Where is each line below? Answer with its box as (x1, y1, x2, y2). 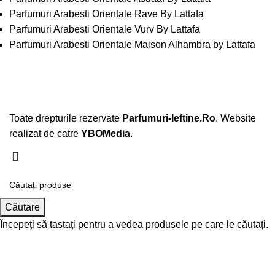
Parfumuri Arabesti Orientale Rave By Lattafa (9, 8, 204, 19)
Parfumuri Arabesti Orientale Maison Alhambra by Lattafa (9, 39, 255, 50)
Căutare (5, 201, 40, 212)
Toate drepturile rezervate (9, 112, 122, 123)
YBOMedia (81, 128, 130, 139)
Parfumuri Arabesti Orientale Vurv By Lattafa (9, 23, 200, 34)
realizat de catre (9, 128, 81, 139)
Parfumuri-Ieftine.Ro (122, 112, 215, 123)
